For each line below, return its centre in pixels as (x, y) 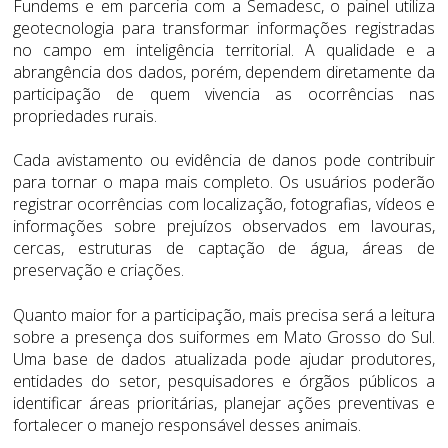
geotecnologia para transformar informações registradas (224, 28)
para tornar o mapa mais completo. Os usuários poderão (224, 182)
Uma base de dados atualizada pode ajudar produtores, (224, 358)
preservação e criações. (98, 270)
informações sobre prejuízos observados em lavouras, (224, 226)
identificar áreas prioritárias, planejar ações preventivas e (224, 402)
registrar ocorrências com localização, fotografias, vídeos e (224, 204)
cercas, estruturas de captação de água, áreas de (224, 248)
